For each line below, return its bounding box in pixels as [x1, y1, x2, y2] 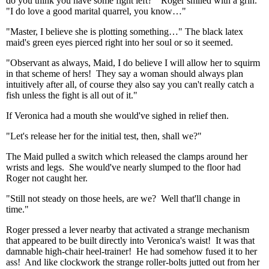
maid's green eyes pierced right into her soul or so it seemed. [6, 37, 233, 47]
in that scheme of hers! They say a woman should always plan [6, 68, 243, 79]
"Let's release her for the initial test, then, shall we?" [6, 131, 202, 141]
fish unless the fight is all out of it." [6, 90, 138, 100]
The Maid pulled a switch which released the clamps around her [6, 151, 247, 162]
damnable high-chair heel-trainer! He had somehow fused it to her [6, 246, 257, 256]
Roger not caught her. [6, 173, 88, 183]
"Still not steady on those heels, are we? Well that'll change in [6, 193, 240, 204]
